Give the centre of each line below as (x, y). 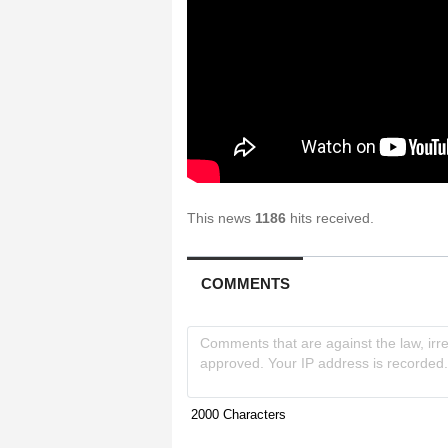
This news (221, 217)
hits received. (330, 217)
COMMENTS (245, 283)
